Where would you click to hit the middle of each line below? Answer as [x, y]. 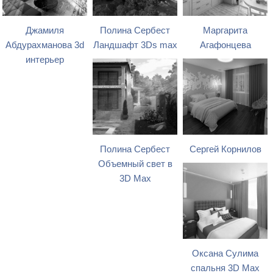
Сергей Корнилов [225, 149]
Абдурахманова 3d [45, 45]
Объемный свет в [135, 164]
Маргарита [225, 30]
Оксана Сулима [225, 253]
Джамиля [45, 30]
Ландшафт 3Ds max [135, 45]
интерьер [45, 59]
